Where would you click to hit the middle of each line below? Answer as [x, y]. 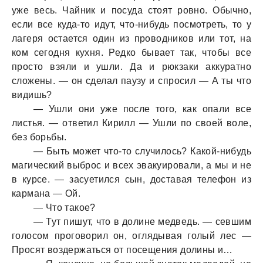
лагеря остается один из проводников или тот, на [131, 38]
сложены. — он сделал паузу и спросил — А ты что [131, 81]
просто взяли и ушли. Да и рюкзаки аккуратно [131, 67]
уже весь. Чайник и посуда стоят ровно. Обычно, [131, 10]
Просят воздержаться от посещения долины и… [122, 250]
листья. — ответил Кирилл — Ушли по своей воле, [131, 123]
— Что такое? [65, 208]
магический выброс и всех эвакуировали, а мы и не [131, 165]
